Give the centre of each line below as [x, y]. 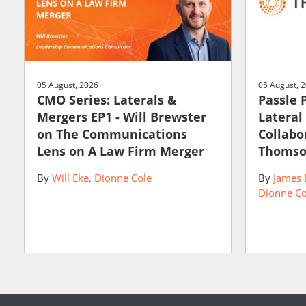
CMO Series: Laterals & [107, 100]
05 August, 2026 [68, 85]
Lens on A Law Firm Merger [121, 151]
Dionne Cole [123, 178]
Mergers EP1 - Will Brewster [122, 117]
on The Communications [112, 134]
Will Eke [70, 178]
